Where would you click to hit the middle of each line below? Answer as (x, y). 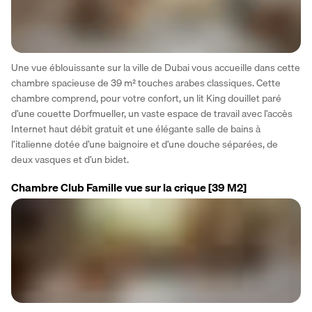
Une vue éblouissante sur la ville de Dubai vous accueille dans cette (156, 67)
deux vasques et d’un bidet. (70, 159)
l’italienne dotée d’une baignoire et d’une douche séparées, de (145, 144)
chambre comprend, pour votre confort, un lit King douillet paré (146, 98)
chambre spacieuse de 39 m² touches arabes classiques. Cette (146, 83)
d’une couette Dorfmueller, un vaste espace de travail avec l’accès (152, 113)
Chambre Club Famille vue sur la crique (109, 187)
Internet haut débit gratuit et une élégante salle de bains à (136, 128)
